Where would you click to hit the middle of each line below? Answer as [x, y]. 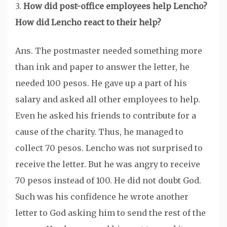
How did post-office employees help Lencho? [114, 6]
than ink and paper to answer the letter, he [102, 67]
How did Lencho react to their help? [88, 23]
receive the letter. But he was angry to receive [108, 164]
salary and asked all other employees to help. [108, 100]
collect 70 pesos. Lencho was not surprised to [109, 148]
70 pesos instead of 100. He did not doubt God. [108, 181]
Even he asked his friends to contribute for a [106, 116]
